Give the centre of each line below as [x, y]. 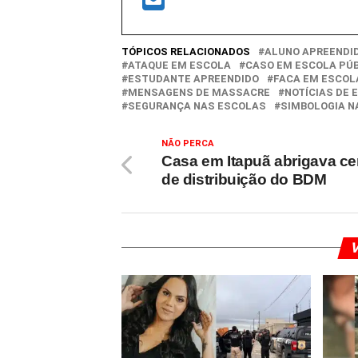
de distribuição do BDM [244, 179]
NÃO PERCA [188, 143]
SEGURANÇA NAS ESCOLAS [197, 105]
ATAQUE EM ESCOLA [179, 65]
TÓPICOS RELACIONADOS [186, 51]
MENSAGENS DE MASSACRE [199, 92]
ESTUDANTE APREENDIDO [193, 78]
